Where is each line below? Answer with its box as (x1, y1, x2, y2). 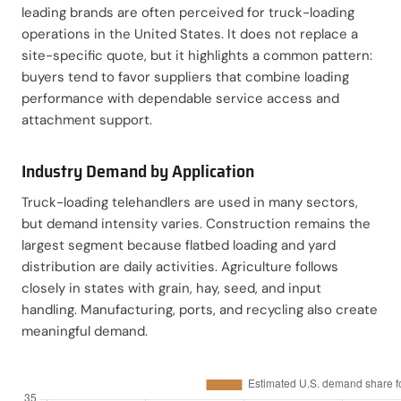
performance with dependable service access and (21, 89, 339, 107)
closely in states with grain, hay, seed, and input (21, 278, 321, 297)
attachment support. (21, 110, 152, 129)
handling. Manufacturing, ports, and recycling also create (21, 300, 378, 319)
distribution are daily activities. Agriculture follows (21, 257, 338, 276)
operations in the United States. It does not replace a (21, 24, 358, 43)
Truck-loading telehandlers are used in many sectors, (21, 192, 358, 211)
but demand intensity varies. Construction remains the (21, 214, 371, 233)
